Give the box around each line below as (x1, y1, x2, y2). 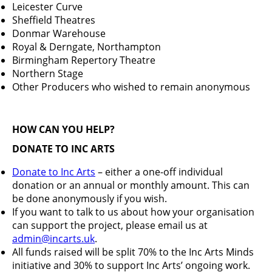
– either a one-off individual (95, 165, 223, 178)
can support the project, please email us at (12, 218, 208, 232)
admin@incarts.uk (12, 231, 95, 245)
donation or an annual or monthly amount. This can (12, 178, 250, 192)
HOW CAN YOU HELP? (12, 122, 115, 136)
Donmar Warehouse (12, 26, 108, 40)
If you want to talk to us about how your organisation (12, 205, 254, 219)
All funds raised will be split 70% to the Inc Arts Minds (12, 245, 254, 259)
